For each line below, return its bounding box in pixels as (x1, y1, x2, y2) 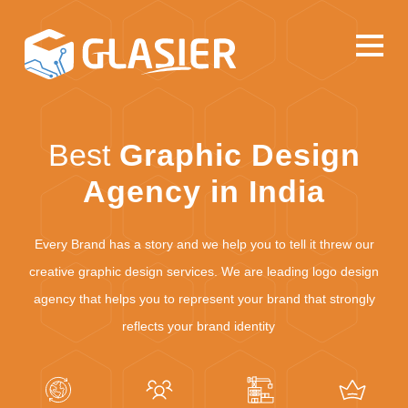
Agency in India (83, 174, 325, 209)
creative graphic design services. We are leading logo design (29, 264, 379, 279)
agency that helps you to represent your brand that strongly (33, 291, 375, 306)
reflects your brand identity (122, 319, 286, 333)
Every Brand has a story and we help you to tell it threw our (34, 237, 374, 251)
